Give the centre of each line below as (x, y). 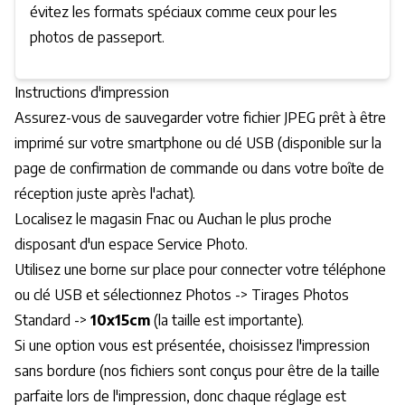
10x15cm (120, 320)
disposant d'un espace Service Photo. (131, 245)
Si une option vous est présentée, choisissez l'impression (192, 346)
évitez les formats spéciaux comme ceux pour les (184, 12)
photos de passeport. (97, 38)
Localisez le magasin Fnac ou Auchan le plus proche (173, 219)
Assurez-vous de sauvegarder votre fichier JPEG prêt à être (200, 118)
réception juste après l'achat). (105, 194)
